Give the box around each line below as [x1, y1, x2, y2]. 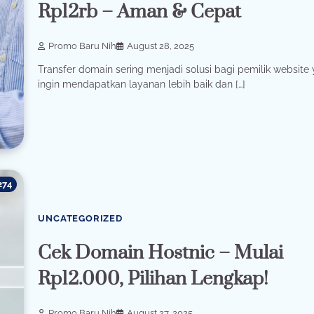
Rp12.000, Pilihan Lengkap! [38, 266, 269, 291]
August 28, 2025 [127, 41, 195, 52]
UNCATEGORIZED [38, 212, 123, 224]
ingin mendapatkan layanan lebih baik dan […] [38, 78, 246, 90]
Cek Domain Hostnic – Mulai [38, 240, 284, 265]
